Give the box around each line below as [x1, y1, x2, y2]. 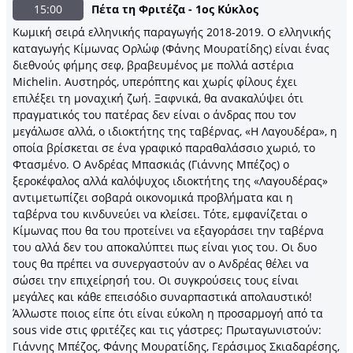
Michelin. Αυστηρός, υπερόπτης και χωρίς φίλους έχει [13, 74, 297, 89]
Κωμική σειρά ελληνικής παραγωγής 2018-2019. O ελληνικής [13, 24, 331, 39]
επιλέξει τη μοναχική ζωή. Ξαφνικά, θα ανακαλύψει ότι [13, 91, 303, 106]
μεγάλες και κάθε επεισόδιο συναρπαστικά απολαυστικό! [13, 289, 312, 304]
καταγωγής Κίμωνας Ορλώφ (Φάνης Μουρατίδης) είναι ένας [13, 41, 329, 56]
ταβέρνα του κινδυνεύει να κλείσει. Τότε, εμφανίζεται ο [13, 206, 307, 221]
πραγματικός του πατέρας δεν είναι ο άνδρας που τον [13, 107, 296, 122]
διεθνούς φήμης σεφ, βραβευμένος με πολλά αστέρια [13, 58, 294, 72]
